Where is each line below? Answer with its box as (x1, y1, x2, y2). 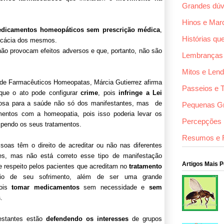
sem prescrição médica (86, 25, 160, 33)
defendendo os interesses (46, 214, 129, 222)
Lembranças (182, 51, 223, 60)
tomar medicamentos (11, 183, 79, 191)
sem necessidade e (79, 183, 149, 191)
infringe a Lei (118, 88, 162, 96)
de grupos (128, 214, 162, 222)
